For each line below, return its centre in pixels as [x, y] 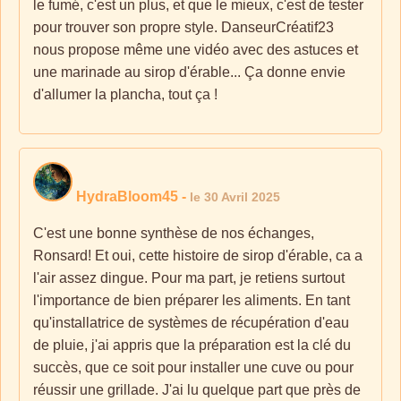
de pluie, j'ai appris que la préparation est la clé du [192, 345]
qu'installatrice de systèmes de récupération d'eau [191, 323]
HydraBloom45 [127, 196]
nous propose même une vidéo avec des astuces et [196, 50]
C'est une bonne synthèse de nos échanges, [174, 233]
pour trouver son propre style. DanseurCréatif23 [183, 27]
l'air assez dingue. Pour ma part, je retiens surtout [189, 278]
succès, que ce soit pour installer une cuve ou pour [193, 367]
